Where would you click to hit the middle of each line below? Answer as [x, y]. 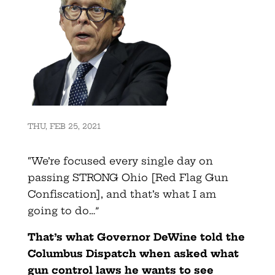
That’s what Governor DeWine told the [136, 237]
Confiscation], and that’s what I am [122, 194]
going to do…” [63, 210]
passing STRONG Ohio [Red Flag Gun [128, 177]
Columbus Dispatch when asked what [133, 253]
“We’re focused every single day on [120, 161]
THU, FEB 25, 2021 [64, 126]
